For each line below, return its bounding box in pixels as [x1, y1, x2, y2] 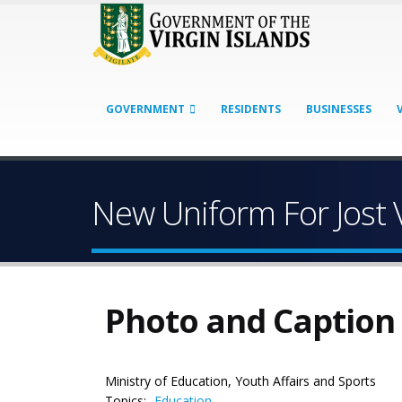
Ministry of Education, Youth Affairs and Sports [105, 372, 376, 389]
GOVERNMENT [106, 101, 185, 117]
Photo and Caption [105, 298, 395, 343]
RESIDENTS [221, 101, 281, 117]
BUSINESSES [306, 101, 371, 117]
